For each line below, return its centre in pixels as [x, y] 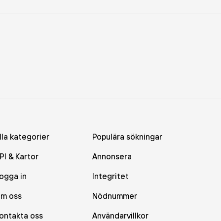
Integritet [110, 176]
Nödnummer [114, 196]
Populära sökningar [127, 137]
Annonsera [112, 156]
